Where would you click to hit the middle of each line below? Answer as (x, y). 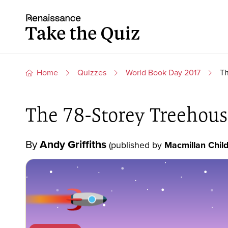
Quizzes (92, 72)
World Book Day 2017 (163, 72)
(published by (136, 145)
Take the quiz (49, 19)
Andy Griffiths (73, 144)
